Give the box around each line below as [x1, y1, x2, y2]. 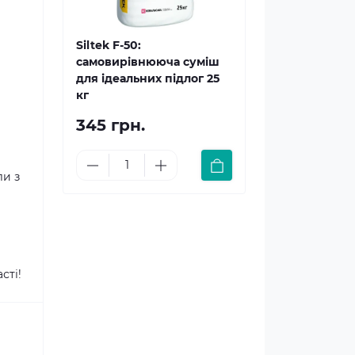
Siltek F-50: [76, 38, 141, 52]
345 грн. [76, 116, 145, 135]
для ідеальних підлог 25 [76, 71, 219, 86]
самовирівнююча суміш [76, 55, 219, 69]
